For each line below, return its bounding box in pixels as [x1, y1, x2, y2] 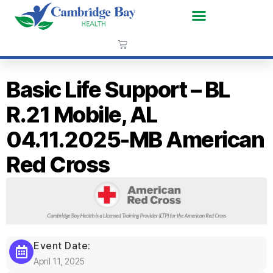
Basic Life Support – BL [6, 76, 230, 103]
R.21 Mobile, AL [6, 101, 157, 128]
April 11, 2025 [34, 255, 85, 266]
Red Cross [6, 151, 110, 178]
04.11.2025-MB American [6, 126, 264, 153]
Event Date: [34, 239, 91, 252]
